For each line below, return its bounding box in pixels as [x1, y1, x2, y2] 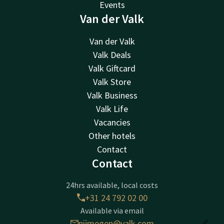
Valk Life [96, 102, 128, 114]
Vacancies [93, 116, 130, 128]
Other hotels [88, 129, 135, 141]
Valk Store [93, 75, 131, 87]
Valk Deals [93, 48, 131, 60]
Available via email [80, 205, 144, 215]
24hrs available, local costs [66, 179, 158, 190]
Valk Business [86, 89, 137, 101]
